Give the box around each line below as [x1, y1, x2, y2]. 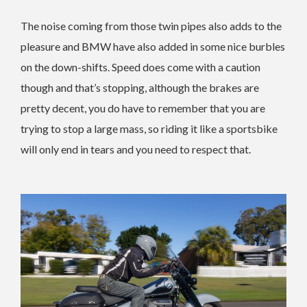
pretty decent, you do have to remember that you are [21, 101, 265, 115]
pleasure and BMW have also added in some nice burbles [21, 40, 285, 53]
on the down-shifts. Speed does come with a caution [21, 60, 260, 74]
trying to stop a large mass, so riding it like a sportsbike [21, 122, 278, 136]
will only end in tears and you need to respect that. [21, 143, 251, 156]
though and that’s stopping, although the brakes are [21, 81, 259, 95]
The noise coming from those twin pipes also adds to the [21, 19, 282, 33]
